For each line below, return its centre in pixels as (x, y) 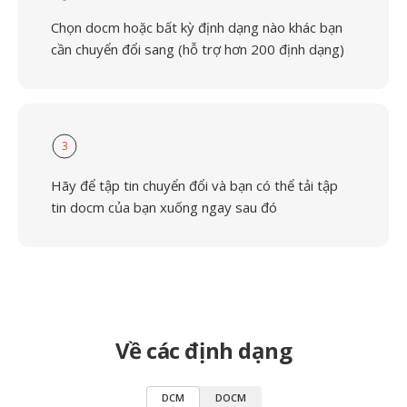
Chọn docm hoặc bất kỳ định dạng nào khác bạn (197, 27)
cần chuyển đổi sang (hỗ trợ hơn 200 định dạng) (198, 49)
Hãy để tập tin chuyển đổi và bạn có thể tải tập (194, 185)
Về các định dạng (203, 350)
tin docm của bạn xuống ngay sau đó (164, 207)
